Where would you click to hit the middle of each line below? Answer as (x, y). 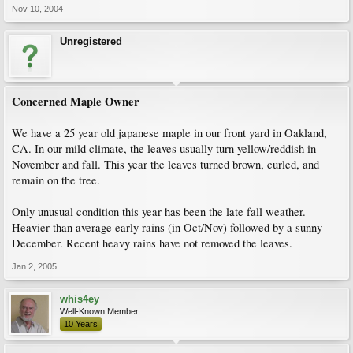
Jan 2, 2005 (34, 266)
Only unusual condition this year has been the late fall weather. (159, 212)
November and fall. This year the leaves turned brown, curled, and (165, 164)
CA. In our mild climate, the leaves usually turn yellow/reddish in (164, 149)
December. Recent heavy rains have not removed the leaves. (152, 243)
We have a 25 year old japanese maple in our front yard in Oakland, (169, 133)
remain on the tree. (56, 180)
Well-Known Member (99, 311)
